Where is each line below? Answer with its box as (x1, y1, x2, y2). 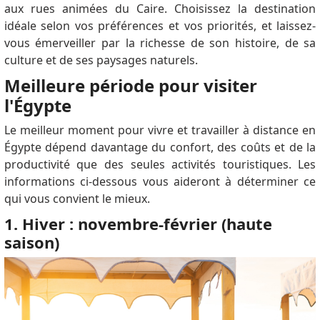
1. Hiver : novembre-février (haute (4, 212, 272, 234)
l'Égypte (4, 93, 71, 117)
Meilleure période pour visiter (4, 73, 257, 97)
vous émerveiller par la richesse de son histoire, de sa (4, 34, 316, 51)
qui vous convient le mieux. (4, 190, 150, 206)
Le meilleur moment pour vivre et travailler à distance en (4, 121, 316, 138)
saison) (4, 231, 59, 253)
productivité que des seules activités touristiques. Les (4, 156, 316, 172)
